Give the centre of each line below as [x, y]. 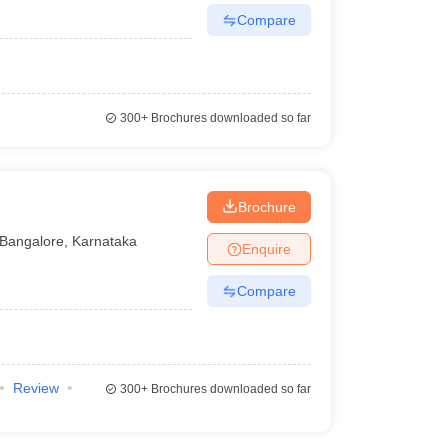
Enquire [266, 248]
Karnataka [105, 240]
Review [35, 388]
